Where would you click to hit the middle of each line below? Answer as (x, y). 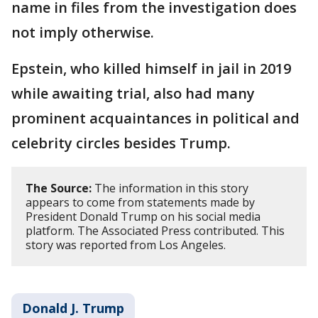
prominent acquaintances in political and (155, 119)
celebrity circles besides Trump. (121, 143)
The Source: (59, 188)
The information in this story (170, 188)
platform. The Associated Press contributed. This (155, 231)
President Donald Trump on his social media (143, 217)
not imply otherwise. (84, 33)
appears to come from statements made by (140, 203)
